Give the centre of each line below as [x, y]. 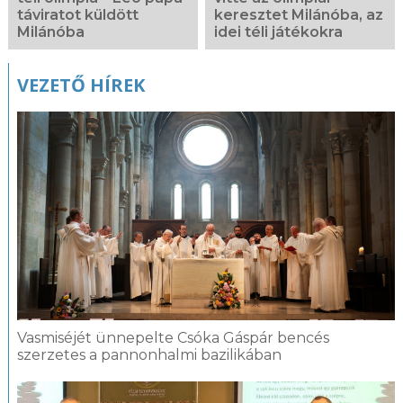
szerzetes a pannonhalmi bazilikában [149, 355]
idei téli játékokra [279, 32]
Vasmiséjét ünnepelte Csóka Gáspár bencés [173, 338]
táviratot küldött [77, 15]
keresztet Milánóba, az [299, 15]
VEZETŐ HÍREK [81, 85]
